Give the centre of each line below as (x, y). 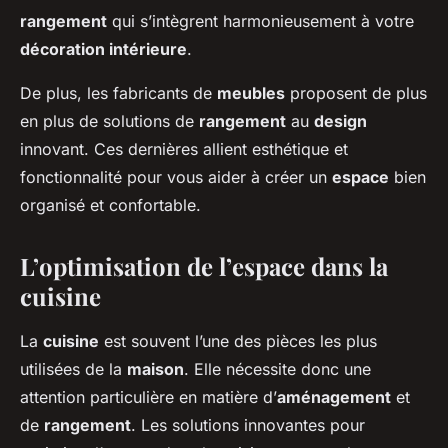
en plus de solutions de (109, 120)
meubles (251, 92)
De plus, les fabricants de (118, 92)
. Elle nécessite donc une (277, 368)
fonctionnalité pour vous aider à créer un (176, 176)
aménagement (334, 396)
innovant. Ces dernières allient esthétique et (184, 148)
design (340, 120)
